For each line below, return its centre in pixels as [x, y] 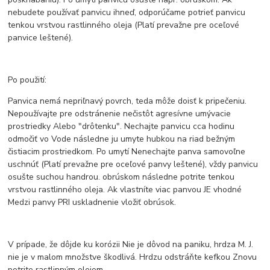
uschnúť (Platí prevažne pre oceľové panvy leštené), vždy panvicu [133, 165]
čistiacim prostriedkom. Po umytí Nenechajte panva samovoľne [127, 152]
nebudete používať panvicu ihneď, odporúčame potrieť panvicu [127, 13]
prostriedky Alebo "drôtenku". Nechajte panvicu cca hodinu [121, 127]
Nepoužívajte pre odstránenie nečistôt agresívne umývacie [120, 114]
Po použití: [27, 80]
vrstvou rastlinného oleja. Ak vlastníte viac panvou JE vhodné [125, 190]
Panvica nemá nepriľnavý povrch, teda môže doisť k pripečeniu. [127, 101]
